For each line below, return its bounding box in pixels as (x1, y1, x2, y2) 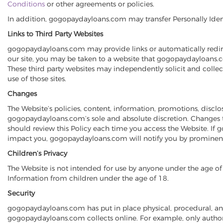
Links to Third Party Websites (7, 29, 103, 38)
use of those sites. (7, 74, 66, 83)
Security (7, 189, 35, 198)
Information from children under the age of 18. (7, 174, 169, 183)
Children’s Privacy (7, 149, 67, 158)
